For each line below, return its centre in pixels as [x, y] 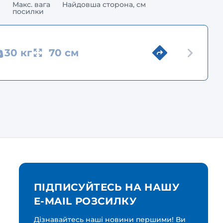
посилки [28, 11]
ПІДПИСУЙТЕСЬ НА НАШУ [107, 187]
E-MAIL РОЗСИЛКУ [85, 201]
